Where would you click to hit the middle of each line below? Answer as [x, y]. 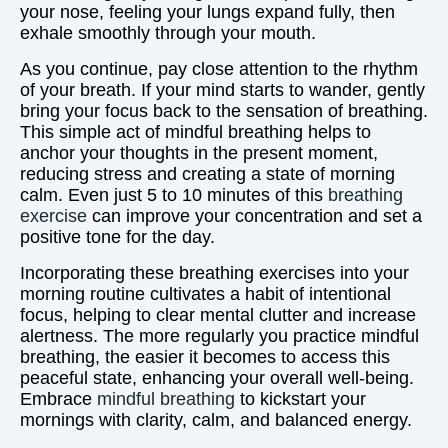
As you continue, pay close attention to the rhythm [219, 69]
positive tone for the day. [117, 237]
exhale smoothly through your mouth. [168, 33]
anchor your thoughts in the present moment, [199, 153]
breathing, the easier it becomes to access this [205, 357]
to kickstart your [300, 399]
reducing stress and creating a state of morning [207, 174]
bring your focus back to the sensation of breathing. [224, 111]
